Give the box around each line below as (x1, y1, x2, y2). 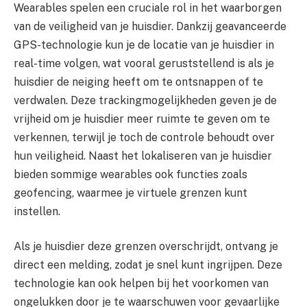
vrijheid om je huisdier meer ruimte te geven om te (14, 112, 270, 125)
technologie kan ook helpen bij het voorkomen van (14, 277, 269, 291)
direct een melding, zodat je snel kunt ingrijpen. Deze (14, 258, 282, 272)
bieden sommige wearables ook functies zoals (14, 167, 247, 181)
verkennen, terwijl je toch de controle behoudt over (14, 130, 275, 144)
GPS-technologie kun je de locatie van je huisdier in (14, 38, 274, 51)
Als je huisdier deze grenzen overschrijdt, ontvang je (14, 240, 278, 254)
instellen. (14, 204, 60, 218)
